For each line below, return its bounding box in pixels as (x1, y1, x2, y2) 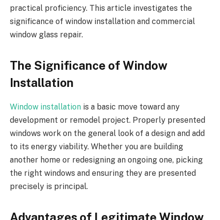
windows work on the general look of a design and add (10, 128, 205, 138)
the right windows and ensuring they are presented (10, 168, 196, 178)
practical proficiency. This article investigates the (10, 3, 192, 13)
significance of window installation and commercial (10, 16, 195, 26)
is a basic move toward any (81, 102, 180, 111)
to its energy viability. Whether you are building (10, 141, 183, 151)
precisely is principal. (10, 181, 88, 191)
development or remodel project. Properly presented (10, 115, 205, 125)
